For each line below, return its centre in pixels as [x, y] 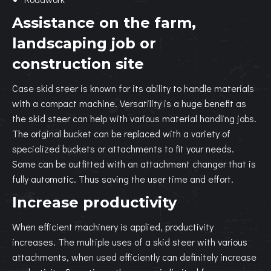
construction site [78, 64]
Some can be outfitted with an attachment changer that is [134, 164]
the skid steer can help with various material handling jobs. [134, 118]
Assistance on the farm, [104, 23]
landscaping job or [84, 43]
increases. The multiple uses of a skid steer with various [130, 242]
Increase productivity [94, 202]
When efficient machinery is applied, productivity [113, 227]
